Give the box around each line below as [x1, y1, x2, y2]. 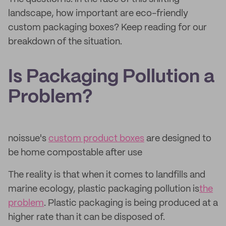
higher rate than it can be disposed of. [8, 213, 165, 222]
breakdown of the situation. [8, 37, 122, 46]
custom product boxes [48, 134, 144, 143]
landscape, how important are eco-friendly [8, 9, 188, 18]
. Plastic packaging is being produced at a [44, 199, 218, 208]
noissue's [8, 134, 48, 143]
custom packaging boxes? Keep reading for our [8, 23, 207, 32]
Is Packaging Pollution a [8, 69, 214, 86]
